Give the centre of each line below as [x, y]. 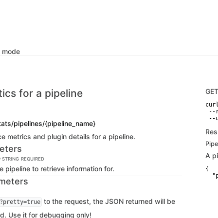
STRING [10, 159]
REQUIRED [33, 159]
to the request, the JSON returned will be [109, 201]
